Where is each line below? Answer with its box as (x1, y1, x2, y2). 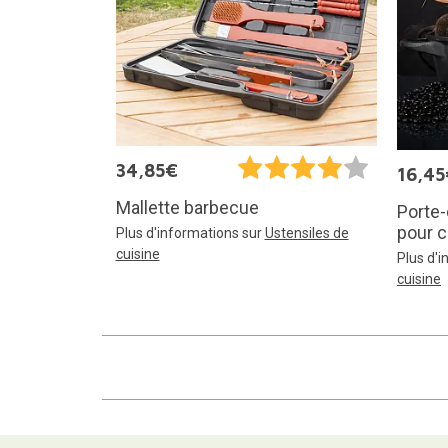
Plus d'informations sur (115, 225, 265, 242)
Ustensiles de (264, 225, 349, 242)
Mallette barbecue (115, 197, 259, 219)
